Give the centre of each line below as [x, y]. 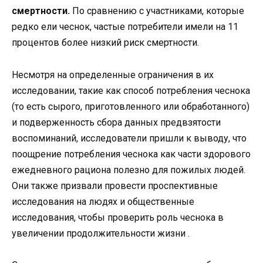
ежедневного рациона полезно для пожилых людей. [129, 170]
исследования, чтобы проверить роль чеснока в [118, 217]
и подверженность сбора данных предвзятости [116, 122]
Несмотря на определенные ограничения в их [113, 75]
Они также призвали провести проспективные [115, 186]
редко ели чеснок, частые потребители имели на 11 [125, 27]
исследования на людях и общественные [103, 201]
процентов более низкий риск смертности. [105, 43]
